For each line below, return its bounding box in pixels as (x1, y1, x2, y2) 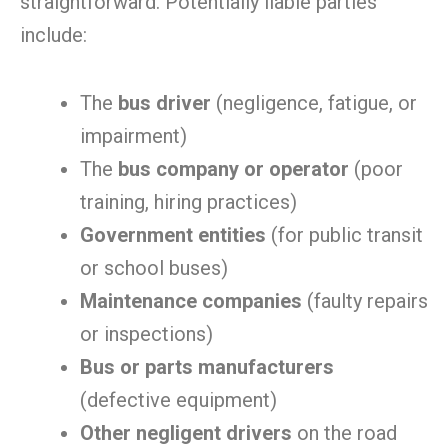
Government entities (80, 223, 266, 247)
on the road (292, 421, 397, 445)
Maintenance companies (80, 289, 302, 313)
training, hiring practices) (80, 190, 297, 214)
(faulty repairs (302, 289, 428, 313)
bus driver (118, 91, 211, 115)
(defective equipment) (80, 388, 277, 412)
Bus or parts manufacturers (80, 355, 334, 379)
